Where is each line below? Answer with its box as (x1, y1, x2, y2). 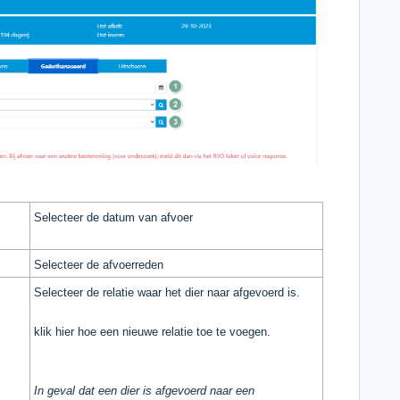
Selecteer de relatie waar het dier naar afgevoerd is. (34, 286, 304, 300)
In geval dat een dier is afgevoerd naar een (34, 384, 254, 398)
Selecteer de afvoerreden (34, 258, 163, 272)
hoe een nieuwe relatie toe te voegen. (74, 325, 274, 339)
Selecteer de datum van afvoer (34, 211, 193, 225)
